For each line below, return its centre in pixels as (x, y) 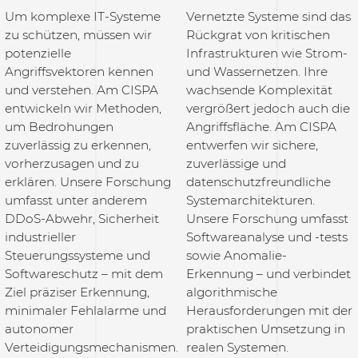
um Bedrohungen (60, 127)
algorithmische (232, 292)
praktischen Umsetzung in (266, 329)
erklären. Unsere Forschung (88, 182)
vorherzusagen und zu (72, 163)
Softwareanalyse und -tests (267, 237)
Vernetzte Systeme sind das (269, 16)
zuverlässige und (237, 163)
